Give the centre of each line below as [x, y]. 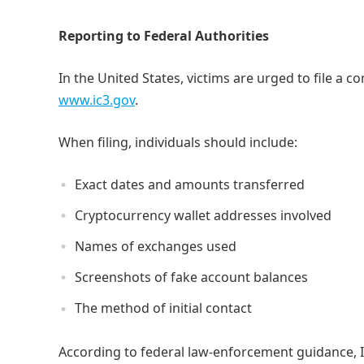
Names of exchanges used [156, 247]
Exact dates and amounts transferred [190, 184]
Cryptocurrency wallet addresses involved [203, 215]
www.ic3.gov [97, 100]
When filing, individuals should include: [178, 142]
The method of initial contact [163, 308]
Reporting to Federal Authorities [164, 35]
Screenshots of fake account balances [191, 277]
